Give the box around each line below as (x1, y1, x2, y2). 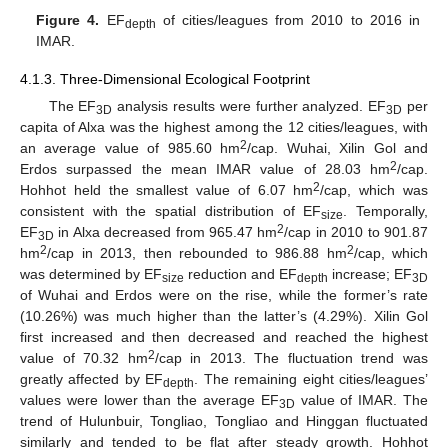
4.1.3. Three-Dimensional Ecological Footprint (20, 70, 310, 87)
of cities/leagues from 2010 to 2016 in (155, 11, 420, 28)
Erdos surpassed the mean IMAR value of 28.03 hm (20, 160, 390, 177)
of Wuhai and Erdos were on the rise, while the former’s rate (20, 286, 428, 303)
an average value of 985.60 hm (20, 139, 241, 156)
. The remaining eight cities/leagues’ (194, 370, 429, 387)
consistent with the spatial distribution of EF (20, 202, 322, 219)
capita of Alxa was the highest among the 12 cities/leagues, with (20, 118, 428, 135)
